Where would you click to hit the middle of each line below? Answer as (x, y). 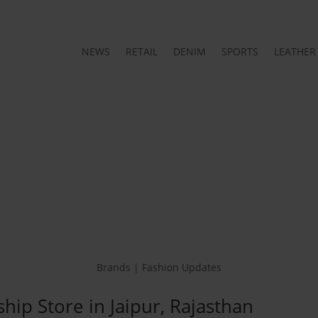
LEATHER (295, 51)
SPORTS (240, 51)
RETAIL (141, 51)
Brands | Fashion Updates (159, 267)
